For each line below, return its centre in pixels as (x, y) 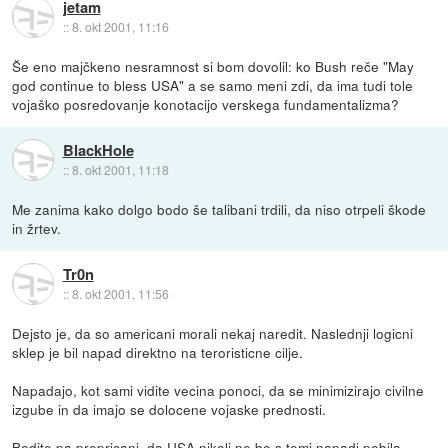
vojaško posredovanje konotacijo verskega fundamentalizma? (206, 104)
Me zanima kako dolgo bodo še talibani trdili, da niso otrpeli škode (219, 209)
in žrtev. (37, 228)
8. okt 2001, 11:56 (120, 293)
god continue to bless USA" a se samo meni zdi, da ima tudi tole (213, 85)
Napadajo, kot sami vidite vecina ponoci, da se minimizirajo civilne (218, 390)
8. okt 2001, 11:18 (120, 169)
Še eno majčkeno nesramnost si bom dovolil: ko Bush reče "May (213, 66)
